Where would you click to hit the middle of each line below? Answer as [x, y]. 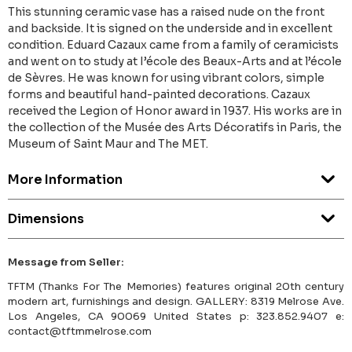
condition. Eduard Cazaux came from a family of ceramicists [173, 45]
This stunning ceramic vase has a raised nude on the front [166, 12]
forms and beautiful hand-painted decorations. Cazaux [159, 95]
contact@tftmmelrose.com [80, 332]
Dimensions [46, 219]
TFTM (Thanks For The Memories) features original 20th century [176, 287]
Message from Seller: [66, 262]
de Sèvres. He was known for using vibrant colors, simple [166, 78]
